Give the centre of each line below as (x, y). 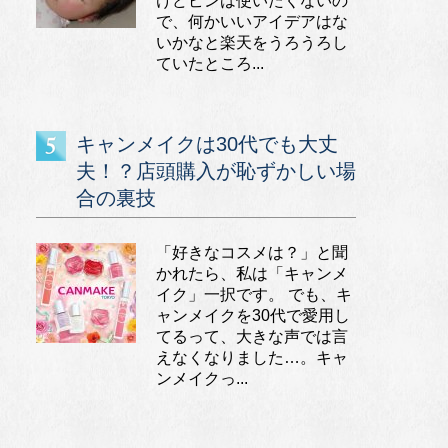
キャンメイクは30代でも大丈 (207, 144)
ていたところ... (210, 63)
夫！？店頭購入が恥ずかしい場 (216, 171)
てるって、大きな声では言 (252, 336)
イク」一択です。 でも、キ (254, 294)
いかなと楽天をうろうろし (252, 42)
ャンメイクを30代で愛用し (253, 315)
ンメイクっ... (202, 378)
